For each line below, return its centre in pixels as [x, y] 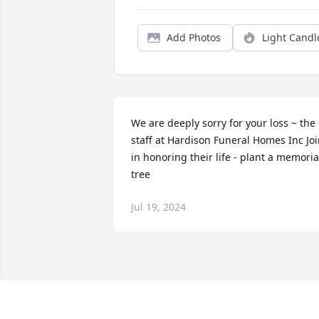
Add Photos [194, 38]
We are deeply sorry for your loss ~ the [223, 123]
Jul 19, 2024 [158, 207]
